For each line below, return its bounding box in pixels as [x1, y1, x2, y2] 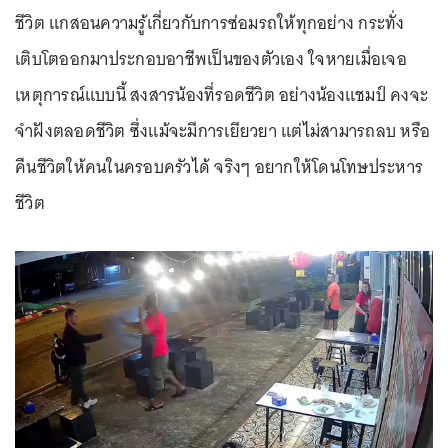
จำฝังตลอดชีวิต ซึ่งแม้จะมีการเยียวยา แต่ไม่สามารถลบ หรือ [15, 116, 430, 147]
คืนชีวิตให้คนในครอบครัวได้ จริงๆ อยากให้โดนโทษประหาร [15, 152, 423, 183]
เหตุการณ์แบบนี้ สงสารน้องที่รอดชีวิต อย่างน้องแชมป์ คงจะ [15, 80, 428, 111]
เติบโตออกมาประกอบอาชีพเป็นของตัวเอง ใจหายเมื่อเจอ [15, 44, 407, 75]
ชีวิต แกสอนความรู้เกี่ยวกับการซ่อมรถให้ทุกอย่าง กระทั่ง [15, 8, 405, 39]
